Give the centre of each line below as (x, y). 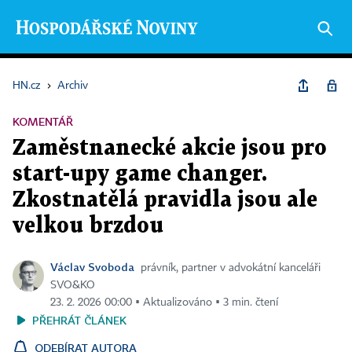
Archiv (73, 86)
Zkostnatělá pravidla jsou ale (165, 200)
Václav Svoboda (92, 267)
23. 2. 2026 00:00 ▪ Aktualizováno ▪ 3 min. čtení (164, 302)
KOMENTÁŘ (43, 121)
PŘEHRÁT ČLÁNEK (79, 320)
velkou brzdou (88, 226)
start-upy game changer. (140, 174)
